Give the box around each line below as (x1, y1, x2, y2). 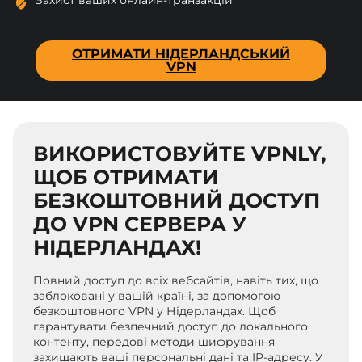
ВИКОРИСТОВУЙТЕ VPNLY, (33, 141, 327, 166)
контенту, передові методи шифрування (33, 334, 276, 349)
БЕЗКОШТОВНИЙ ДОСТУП (33, 188, 321, 213)
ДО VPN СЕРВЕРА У (33, 212, 247, 237)
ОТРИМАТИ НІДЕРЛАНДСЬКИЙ (72, 45, 290, 61)
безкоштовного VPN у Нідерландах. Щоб (33, 303, 276, 318)
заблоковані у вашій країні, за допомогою (33, 288, 281, 303)
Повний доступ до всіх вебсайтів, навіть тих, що (33, 272, 319, 288)
